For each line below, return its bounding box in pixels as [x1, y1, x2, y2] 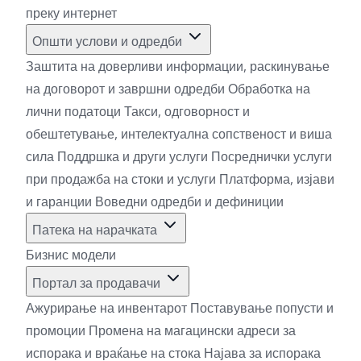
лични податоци [26, 102, 124, 120]
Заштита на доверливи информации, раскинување [26, 56, 330, 75]
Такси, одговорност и [124, 102, 250, 120]
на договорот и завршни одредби [26, 79, 228, 98]
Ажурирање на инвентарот [26, 298, 190, 317]
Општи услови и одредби [32, 31, 185, 50]
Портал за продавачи [32, 273, 164, 292]
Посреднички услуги [211, 147, 332, 165]
